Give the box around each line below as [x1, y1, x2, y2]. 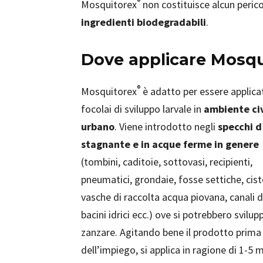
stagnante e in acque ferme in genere [81, 137, 259, 151]
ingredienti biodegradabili [81, 15, 206, 29]
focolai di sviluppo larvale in [81, 102, 204, 116]
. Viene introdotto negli [114, 120, 218, 133]
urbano [81, 120, 114, 133]
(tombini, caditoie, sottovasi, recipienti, [81, 155, 252, 168]
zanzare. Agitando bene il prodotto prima [81, 225, 261, 239]
